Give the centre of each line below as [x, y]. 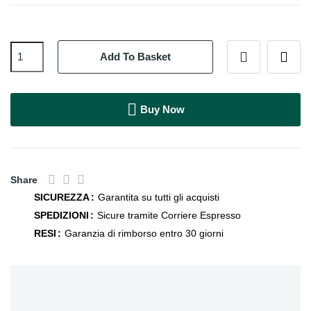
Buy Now [162, 109]
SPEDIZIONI [61, 215]
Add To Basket [135, 57]
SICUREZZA [62, 197]
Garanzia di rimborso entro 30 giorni [144, 233]
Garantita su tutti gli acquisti [159, 197]
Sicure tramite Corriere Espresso [169, 215]
